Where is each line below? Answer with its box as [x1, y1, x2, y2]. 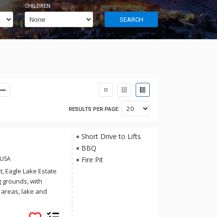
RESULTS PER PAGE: [69, 106, 120, 112]
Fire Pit [81, 155, 103, 164]
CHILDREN [24, 3, 50, 9]
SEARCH [119, 16, 143, 23]
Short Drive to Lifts [81, 132, 141, 141]
